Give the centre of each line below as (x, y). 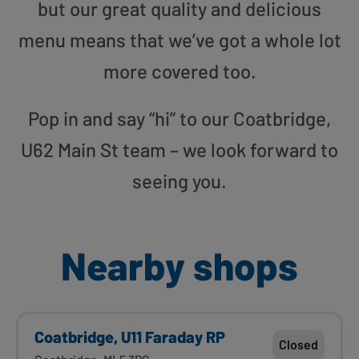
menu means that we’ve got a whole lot (179, 39)
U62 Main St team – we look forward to (179, 149)
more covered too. (179, 71)
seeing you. (179, 180)
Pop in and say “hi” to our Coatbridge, (179, 118)
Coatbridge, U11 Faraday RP (130, 336)
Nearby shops (179, 265)
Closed (298, 344)
